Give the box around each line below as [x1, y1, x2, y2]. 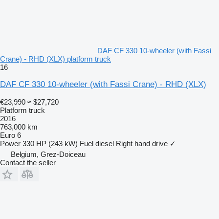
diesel [95, 139, 114, 148]
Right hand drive [116, 139, 168, 148]
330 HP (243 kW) [22, 139, 78, 148]
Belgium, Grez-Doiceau [11, 150, 86, 158]
